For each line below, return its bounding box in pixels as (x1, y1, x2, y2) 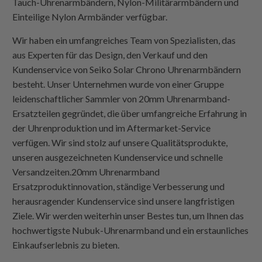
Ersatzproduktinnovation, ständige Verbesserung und (12, 181, 225, 192)
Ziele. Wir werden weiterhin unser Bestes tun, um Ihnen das (12, 210, 244, 222)
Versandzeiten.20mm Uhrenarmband (12, 166, 160, 178)
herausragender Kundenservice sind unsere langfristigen (12, 195, 235, 207)
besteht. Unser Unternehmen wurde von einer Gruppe (12, 78, 225, 90)
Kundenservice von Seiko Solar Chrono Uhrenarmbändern (12, 64, 242, 75)
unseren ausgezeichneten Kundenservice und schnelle (12, 151, 223, 163)
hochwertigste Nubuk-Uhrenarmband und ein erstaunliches (12, 225, 249, 236)
